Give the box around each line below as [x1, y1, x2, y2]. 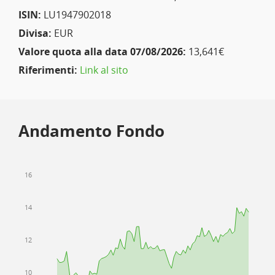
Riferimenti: [18, 63, 77, 77]
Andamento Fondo [18, 120, 165, 142]
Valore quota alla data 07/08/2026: [18, 45, 186, 58]
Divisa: [18, 26, 52, 40]
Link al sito [80, 63, 128, 77]
